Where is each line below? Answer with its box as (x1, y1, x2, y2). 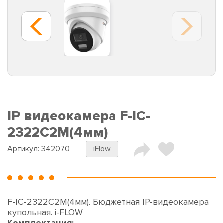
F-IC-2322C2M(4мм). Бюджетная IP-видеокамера (7, 196, 209, 208)
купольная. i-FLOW (7, 207, 83, 218)
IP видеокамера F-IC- (7, 108, 150, 125)
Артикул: (7, 144, 41, 154)
